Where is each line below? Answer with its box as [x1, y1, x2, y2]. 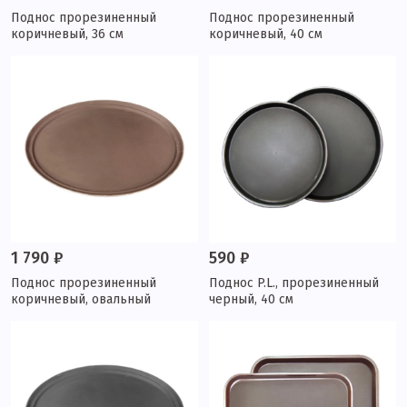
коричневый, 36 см [11, 26, 124, 42]
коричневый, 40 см [209, 26, 323, 42]
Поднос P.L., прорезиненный [209, 275, 379, 291]
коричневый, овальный [11, 292, 151, 307]
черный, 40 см [209, 292, 293, 307]
